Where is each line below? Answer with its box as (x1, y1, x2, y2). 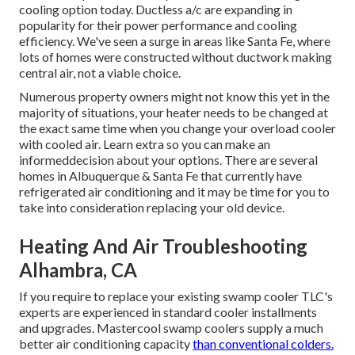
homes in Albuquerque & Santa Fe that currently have (19, 168, 302, 184)
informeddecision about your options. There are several (19, 152, 318, 168)
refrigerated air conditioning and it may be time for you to (19, 184, 330, 200)
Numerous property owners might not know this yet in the (19, 89, 330, 105)
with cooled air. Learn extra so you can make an (19, 136, 270, 152)
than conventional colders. (193, 336, 334, 352)
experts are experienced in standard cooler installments (19, 304, 317, 320)
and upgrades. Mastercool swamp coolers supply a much (19, 320, 323, 336)
